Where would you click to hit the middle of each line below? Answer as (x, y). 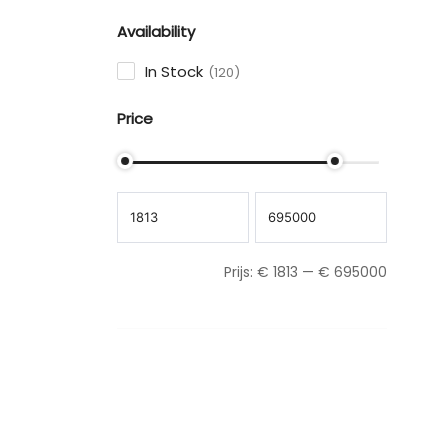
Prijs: (238, 271)
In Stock (174, 71)
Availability (156, 31)
